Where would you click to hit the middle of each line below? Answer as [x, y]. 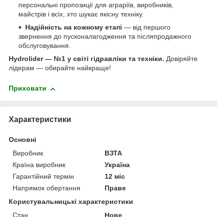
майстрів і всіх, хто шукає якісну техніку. [81, 14]
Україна [117, 165]
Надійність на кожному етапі [74, 27]
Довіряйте [181, 59]
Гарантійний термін [43, 177]
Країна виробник [39, 165]
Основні [23, 140]
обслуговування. [45, 46]
